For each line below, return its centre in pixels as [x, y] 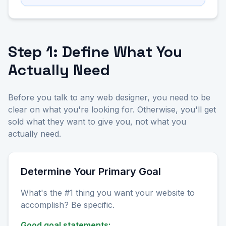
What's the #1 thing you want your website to [108, 193]
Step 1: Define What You [95, 52]
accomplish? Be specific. [68, 205]
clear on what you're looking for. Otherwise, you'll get [112, 110]
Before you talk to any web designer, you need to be [109, 98]
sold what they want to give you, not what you [97, 122]
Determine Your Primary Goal [91, 172]
